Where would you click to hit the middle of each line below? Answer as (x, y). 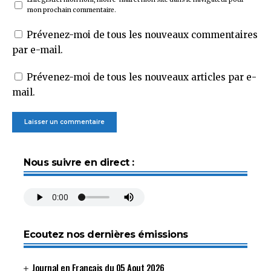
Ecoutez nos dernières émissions (106, 234)
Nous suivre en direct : (79, 162)
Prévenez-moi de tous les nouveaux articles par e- (142, 77)
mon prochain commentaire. (72, 10)
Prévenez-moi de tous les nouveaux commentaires (142, 35)
